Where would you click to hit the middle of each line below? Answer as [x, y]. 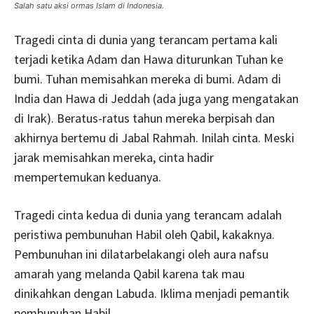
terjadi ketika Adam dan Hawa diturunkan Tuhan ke [149, 59]
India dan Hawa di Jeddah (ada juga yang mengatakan [156, 98]
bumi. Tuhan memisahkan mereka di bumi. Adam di [148, 78]
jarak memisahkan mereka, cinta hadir [114, 157]
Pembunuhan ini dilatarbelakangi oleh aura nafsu [141, 254]
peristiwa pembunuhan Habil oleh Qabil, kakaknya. [144, 234]
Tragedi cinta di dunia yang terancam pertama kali [146, 39]
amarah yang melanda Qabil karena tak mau [129, 273]
